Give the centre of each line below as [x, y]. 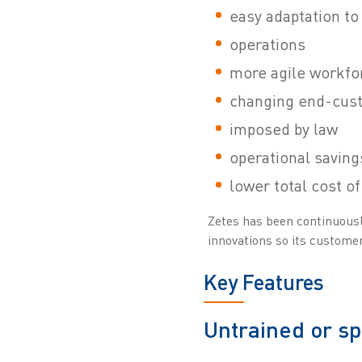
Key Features [263, 282]
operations [267, 44]
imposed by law [283, 129]
